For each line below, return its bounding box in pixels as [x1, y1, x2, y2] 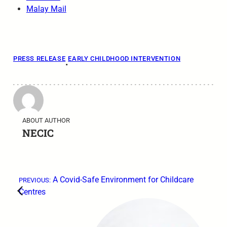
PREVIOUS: [19, 176, 51, 184]
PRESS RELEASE [13, 54, 66, 62]
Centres [19, 187, 48, 197]
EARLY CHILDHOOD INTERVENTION [68, 54, 181, 62]
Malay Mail [26, 4, 66, 14]
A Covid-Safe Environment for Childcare [53, 175, 194, 185]
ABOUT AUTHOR [22, 117, 70, 125]
